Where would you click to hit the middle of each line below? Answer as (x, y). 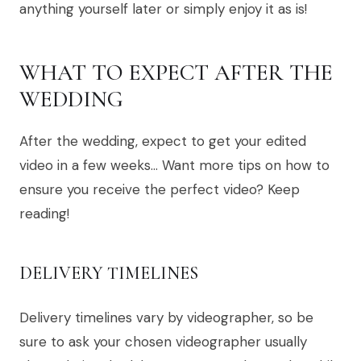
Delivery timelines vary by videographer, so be (166, 318)
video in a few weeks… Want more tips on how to (174, 166)
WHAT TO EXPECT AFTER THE (176, 73)
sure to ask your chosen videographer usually (163, 342)
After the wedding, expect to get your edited (163, 141)
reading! (44, 214)
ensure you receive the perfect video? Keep (160, 190)
